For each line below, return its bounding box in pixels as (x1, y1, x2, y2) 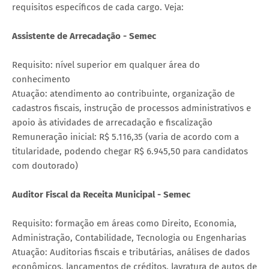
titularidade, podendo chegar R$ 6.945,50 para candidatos (12, 146, 248, 157)
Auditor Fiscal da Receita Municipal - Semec (12, 189, 190, 201)
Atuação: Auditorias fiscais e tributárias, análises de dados (12, 247, 250, 258)
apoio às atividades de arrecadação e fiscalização (12, 117, 213, 128)
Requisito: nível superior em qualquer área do (12, 59, 200, 71)
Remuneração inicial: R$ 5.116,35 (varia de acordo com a (12, 131, 239, 143)
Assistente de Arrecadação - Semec (12, 31, 156, 42)
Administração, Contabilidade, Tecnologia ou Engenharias (12, 232, 246, 244)
